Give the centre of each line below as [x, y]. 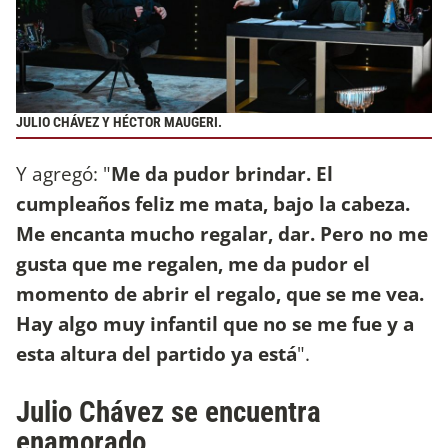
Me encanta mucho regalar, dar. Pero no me [222, 233]
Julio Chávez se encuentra [168, 412]
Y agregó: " [63, 173]
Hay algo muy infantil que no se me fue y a [215, 323]
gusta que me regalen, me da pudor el [193, 263]
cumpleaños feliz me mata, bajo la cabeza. [213, 203]
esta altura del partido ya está [156, 353]
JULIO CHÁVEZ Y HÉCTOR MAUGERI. [120, 123]
